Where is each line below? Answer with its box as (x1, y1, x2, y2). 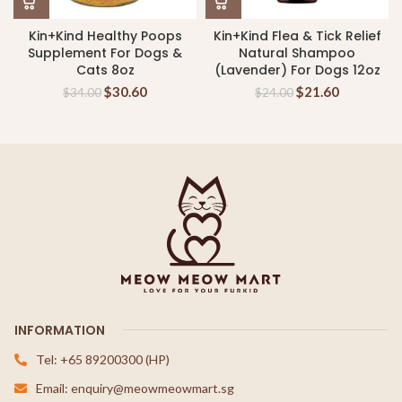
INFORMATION (14, 320, 105, 339)
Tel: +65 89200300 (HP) (36, 351, 170, 367)
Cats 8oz (75, 61, 135, 79)
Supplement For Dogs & (28, 44, 182, 62)
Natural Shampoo (239, 44, 355, 62)
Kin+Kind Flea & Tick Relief (213, 27, 381, 45)
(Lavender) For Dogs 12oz (214, 61, 380, 79)
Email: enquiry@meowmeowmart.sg (36, 380, 234, 396)
